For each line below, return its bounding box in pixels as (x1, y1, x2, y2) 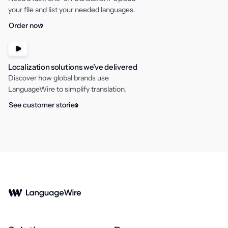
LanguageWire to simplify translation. (8, 84, 126, 94)
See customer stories (9, 100, 78, 109)
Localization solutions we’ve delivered (8, 62, 137, 72)
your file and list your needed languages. (8, 5, 135, 14)
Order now (9, 21, 43, 30)
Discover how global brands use (8, 73, 109, 82)
